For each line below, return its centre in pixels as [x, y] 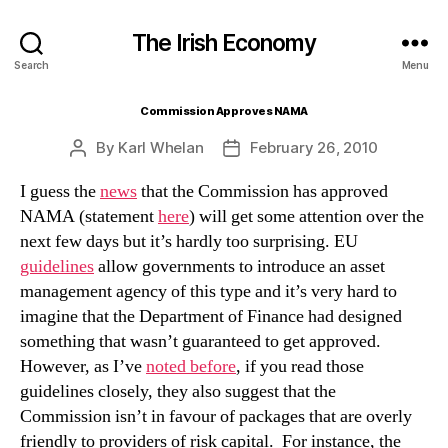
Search [31, 65]
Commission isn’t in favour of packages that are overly [216, 416]
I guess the [60, 191]
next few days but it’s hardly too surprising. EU [189, 241]
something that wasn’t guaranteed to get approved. [200, 341]
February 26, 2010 [314, 147]
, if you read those [300, 366]
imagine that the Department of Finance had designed [211, 316]
